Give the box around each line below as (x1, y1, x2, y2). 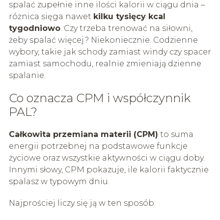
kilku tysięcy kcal (93, 11, 165, 21)
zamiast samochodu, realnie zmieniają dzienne (8, 58, 201, 68)
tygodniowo (8, 23, 60, 33)
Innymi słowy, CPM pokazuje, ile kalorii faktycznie (8, 165, 209, 174)
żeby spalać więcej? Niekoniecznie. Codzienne (8, 35, 198, 45)
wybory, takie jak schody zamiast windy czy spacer (8, 47, 211, 56)
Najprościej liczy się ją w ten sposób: (8, 198, 156, 208)
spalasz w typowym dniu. (8, 176, 110, 186)
